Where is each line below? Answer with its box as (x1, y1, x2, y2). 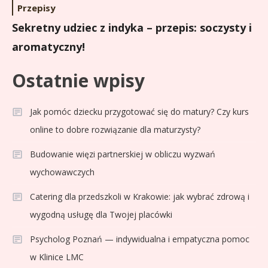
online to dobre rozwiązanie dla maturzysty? (30, 124, 200, 136)
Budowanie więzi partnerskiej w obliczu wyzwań (30, 148, 215, 160)
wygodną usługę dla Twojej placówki (30, 209, 172, 221)
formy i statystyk (70, 207, 155, 221)
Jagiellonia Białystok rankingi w (70, 175, 223, 188)
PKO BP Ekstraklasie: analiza (70, 191, 206, 205)
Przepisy (17, 2, 56, 14)
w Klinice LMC (30, 251, 84, 263)
